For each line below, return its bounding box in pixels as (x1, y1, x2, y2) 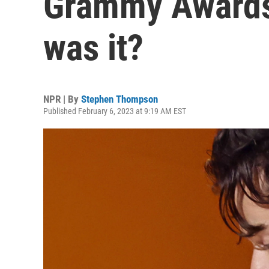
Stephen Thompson (81, 93, 158, 105)
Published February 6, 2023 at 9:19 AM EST (43, 106, 186, 116)
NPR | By (43, 93, 81, 105)
